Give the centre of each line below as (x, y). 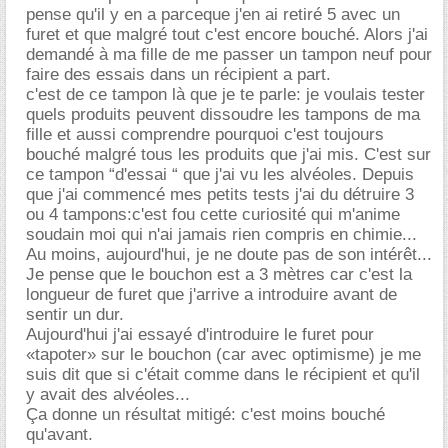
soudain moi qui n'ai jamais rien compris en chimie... (221, 234)
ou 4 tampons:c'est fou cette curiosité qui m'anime (213, 214)
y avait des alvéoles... (108, 394)
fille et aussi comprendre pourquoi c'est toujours (205, 134)
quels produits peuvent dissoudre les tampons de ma (223, 114)
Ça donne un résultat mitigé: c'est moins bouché (205, 414)
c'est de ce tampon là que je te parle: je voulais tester (225, 94)
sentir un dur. (75, 314)
